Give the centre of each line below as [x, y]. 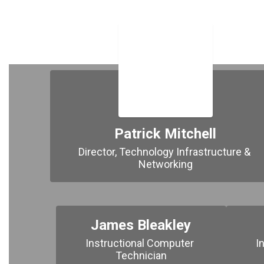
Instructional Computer [140, 243]
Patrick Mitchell [166, 134]
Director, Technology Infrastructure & [164, 152]
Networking [165, 164]
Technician [141, 255]
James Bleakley [141, 225]
